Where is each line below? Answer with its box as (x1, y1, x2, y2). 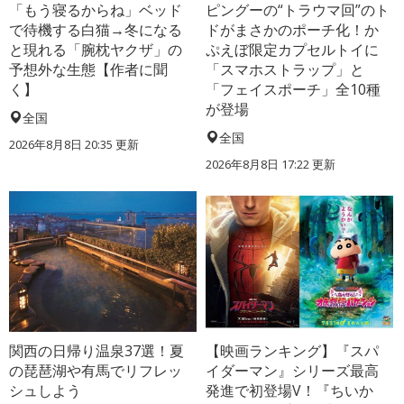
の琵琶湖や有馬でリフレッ (9, 361, 182, 381)
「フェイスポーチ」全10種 (206, 79, 381, 100)
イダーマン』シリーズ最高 (206, 361, 380, 381)
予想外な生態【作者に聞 (9, 60, 168, 80)
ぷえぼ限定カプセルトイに (206, 40, 380, 60)
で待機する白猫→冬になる (9, 20, 182, 41)
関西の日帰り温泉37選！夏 (9, 341, 184, 362)
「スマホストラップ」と (206, 60, 365, 80)
